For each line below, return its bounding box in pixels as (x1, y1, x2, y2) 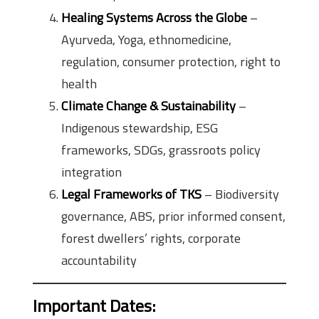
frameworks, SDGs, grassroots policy (61, 140, 261, 160)
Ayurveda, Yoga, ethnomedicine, (61, 30, 231, 50)
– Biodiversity (202, 184, 279, 204)
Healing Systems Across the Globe (61, 8, 247, 28)
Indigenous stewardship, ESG (61, 118, 218, 138)
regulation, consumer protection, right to (61, 52, 281, 72)
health (61, 74, 97, 94)
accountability (61, 251, 137, 271)
